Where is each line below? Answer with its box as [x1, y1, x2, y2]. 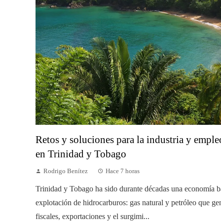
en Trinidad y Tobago [36, 147, 126, 159]
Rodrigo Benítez [43, 167, 88, 175]
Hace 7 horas [106, 167, 140, 175]
